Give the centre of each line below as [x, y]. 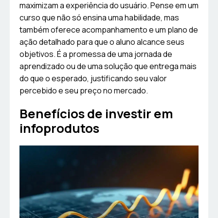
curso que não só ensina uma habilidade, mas [99, 18]
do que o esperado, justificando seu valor [93, 79]
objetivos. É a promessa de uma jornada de [96, 54]
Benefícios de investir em [96, 114]
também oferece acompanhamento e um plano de [109, 30]
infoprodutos [59, 128]
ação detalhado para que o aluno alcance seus [102, 42]
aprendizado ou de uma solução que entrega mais [108, 66]
